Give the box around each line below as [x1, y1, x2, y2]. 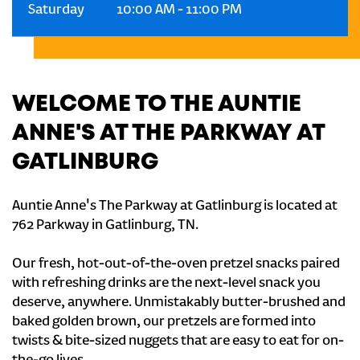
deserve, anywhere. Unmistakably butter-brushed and [12, 295, 346, 311]
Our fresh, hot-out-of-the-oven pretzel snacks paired [12, 256, 340, 272]
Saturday [28, 2, 84, 18]
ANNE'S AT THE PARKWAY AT [12, 124, 325, 144]
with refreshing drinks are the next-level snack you [12, 276, 321, 292]
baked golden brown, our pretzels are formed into [12, 314, 316, 330]
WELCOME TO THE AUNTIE [12, 95, 301, 115]
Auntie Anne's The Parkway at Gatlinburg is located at [12, 198, 337, 215]
